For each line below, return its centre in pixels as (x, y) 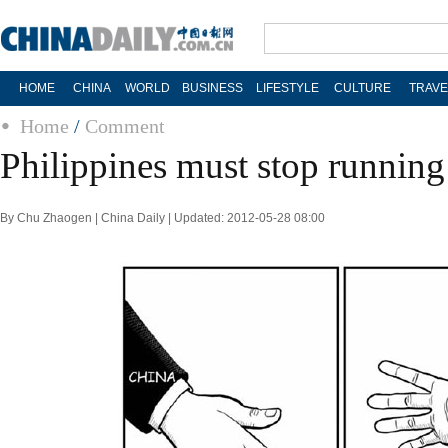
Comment (125, 126)
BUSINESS (212, 88)
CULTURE (362, 88)
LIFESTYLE (287, 88)
